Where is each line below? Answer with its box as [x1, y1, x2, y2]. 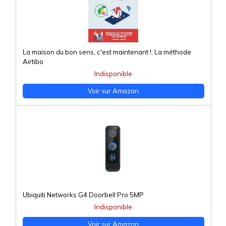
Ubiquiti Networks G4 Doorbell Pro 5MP [22, 191, 144, 199]
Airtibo [22, 58, 43, 66]
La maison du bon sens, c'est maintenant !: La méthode [22, 48, 191, 56]
